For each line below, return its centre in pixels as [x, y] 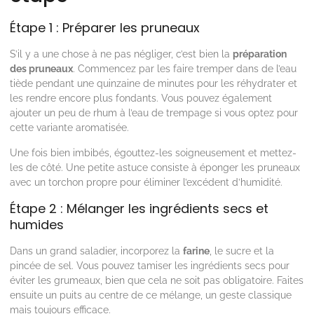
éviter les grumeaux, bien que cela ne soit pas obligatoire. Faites [157, 280]
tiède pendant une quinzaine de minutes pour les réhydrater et [153, 83]
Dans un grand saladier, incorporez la [96, 251]
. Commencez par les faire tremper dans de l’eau [185, 69]
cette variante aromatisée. [69, 128]
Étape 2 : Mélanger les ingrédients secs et [139, 209]
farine [196, 251]
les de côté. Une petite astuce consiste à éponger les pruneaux [155, 168]
